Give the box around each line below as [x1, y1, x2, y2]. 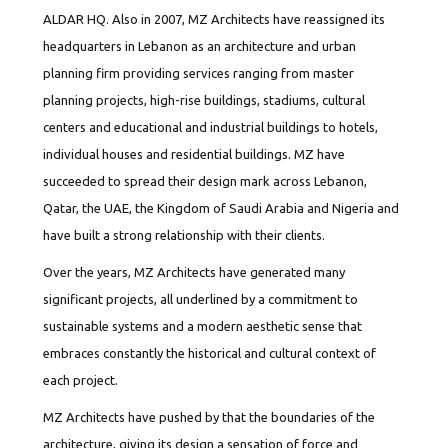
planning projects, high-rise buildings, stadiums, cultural [43, 93, 366, 107]
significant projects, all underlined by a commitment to [43, 292, 359, 306]
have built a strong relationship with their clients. [43, 228, 326, 242]
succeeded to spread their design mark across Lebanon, [43, 174, 368, 188]
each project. [43, 373, 119, 387]
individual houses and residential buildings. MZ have [43, 147, 346, 161]
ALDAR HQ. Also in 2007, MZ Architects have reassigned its [43, 12, 386, 26]
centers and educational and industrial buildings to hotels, [43, 120, 379, 134]
